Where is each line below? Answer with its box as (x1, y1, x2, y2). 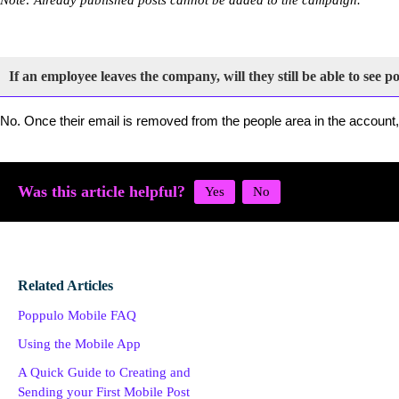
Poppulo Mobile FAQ (18, 308, 136, 322)
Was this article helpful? (18, 183, 185, 200)
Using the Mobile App (18, 337, 141, 351)
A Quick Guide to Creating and (18, 365, 191, 379)
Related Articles (18, 278, 113, 293)
